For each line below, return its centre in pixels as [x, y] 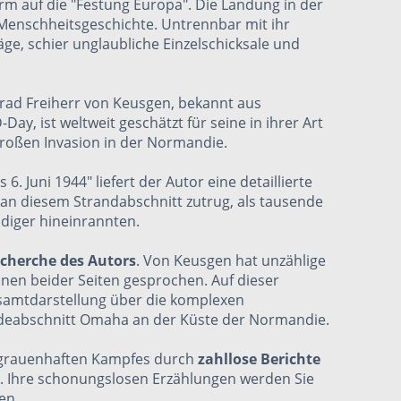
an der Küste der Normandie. [229, 320]
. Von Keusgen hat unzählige [231, 260]
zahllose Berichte [259, 359]
